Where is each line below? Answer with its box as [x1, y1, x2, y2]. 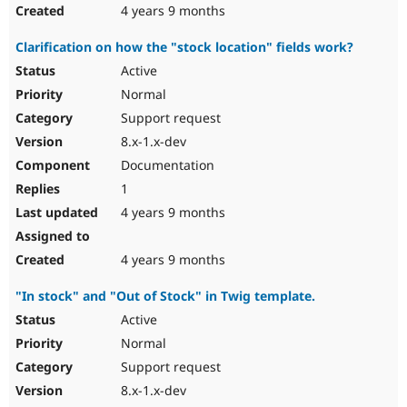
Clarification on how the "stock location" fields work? [15, 38, 353, 56]
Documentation [117, 156, 214, 174]
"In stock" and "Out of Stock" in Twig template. [15, 287, 315, 305]
